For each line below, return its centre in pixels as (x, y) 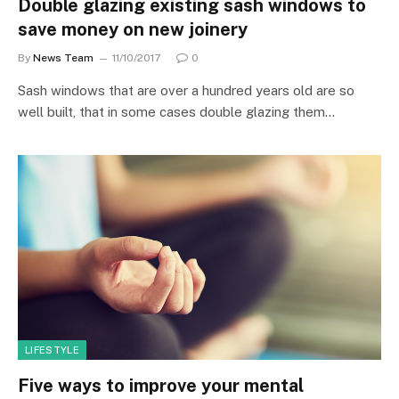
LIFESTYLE (52, 350)
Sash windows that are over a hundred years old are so (186, 90)
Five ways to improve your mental (161, 385)
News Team (63, 58)
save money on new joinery (133, 29)
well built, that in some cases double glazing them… (176, 112)
